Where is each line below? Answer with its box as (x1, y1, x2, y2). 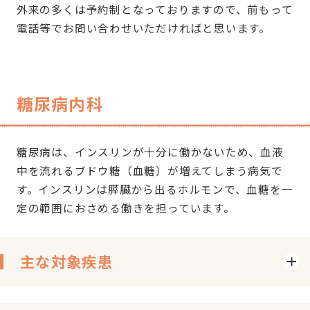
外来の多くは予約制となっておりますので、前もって (16, 1, 293, 17)
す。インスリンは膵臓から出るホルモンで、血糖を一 (16, 181, 293, 197)
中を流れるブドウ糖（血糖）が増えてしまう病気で (16, 162, 283, 178)
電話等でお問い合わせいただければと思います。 (16, 20, 271, 36)
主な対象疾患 (19, 250, 113, 273)
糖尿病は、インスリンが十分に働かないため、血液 (16, 143, 284, 159)
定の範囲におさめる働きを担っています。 (16, 199, 235, 215)
